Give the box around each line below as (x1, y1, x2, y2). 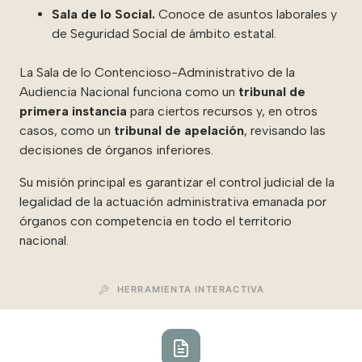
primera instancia (19, 103, 127, 119)
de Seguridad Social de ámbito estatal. (52, 25, 276, 41)
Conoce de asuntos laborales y (158, 6, 337, 22)
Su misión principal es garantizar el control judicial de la (19, 174, 335, 190)
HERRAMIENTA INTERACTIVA (113, 283, 265, 295)
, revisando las (244, 122, 326, 138)
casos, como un (19, 122, 114, 138)
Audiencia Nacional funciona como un (19, 83, 238, 99)
